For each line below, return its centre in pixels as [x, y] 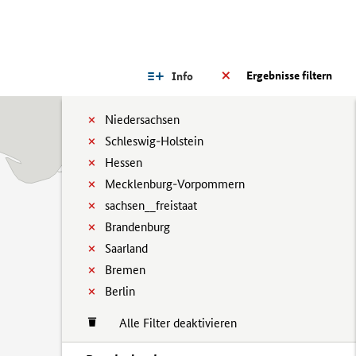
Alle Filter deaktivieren [170, 323]
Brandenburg [137, 227]
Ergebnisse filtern [289, 75]
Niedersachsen [142, 120]
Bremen [125, 270]
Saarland [126, 248]
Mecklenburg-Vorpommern [175, 184]
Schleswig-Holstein [154, 141]
